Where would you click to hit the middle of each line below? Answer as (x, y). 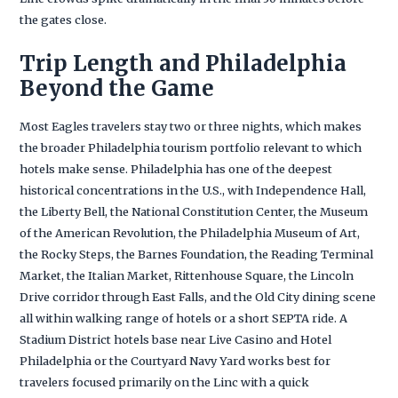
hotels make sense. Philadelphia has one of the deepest (176, 168)
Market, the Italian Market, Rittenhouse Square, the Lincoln (187, 275)
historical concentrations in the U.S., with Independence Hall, (193, 190)
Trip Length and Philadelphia (183, 63)
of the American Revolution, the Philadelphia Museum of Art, (190, 232)
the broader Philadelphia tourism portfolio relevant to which (191, 147)
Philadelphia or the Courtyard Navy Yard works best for (175, 360)
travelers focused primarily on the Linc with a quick (165, 382)
